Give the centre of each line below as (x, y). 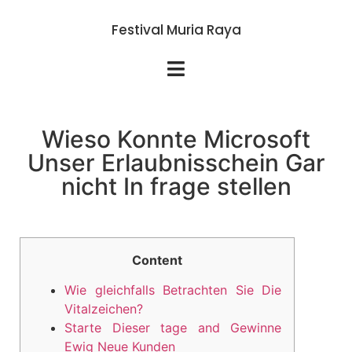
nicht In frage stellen (176, 186)
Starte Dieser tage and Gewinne (173, 328)
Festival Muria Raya (176, 30)
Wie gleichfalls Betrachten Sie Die (173, 290)
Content (157, 260)
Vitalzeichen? (104, 309)
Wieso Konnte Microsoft (176, 139)
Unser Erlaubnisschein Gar (176, 163)
